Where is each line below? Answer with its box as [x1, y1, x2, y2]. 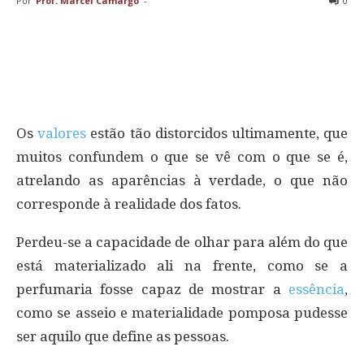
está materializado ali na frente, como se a [16, 258, 348, 275]
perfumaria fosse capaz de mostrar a [16, 281, 288, 298]
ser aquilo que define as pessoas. [16, 328, 229, 345]
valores [37, 125, 87, 142]
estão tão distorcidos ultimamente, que [86, 125, 349, 142]
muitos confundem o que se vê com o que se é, [16, 149, 348, 166]
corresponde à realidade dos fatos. [16, 196, 241, 213]
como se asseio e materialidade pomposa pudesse [16, 305, 348, 322]
